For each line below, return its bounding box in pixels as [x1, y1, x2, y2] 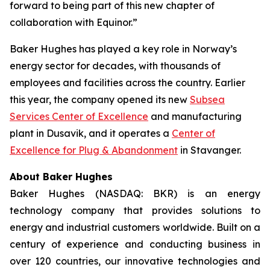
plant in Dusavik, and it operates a [10, 127, 172, 139]
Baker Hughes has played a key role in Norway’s [10, 43, 237, 55]
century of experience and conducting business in [10, 238, 260, 250]
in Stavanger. [178, 144, 241, 156]
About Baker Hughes [10, 171, 113, 183]
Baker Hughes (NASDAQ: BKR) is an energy [10, 187, 260, 199]
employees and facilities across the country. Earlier [10, 77, 245, 89]
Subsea [190, 93, 225, 105]
